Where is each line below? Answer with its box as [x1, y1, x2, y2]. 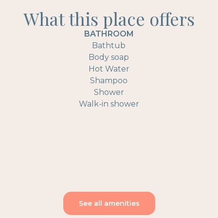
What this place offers [23, 7, 195, 30]
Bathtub [92, 41, 126, 50]
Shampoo [90, 76, 128, 85]
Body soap [89, 53, 129, 62]
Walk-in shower [78, 99, 139, 109]
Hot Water [88, 64, 129, 73]
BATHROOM [84, 29, 134, 38]
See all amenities [78, 199, 140, 208]
